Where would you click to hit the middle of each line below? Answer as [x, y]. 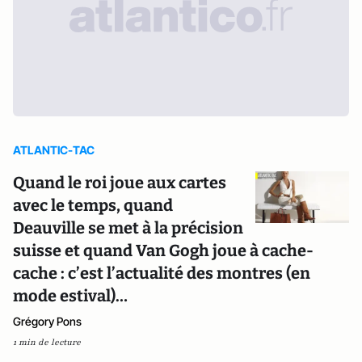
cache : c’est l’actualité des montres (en [162, 273]
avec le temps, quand [93, 205]
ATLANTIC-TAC [54, 150]
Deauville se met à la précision [128, 228]
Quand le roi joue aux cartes [120, 183]
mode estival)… [70, 296]
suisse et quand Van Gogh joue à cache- [163, 250]
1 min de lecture [47, 342]
